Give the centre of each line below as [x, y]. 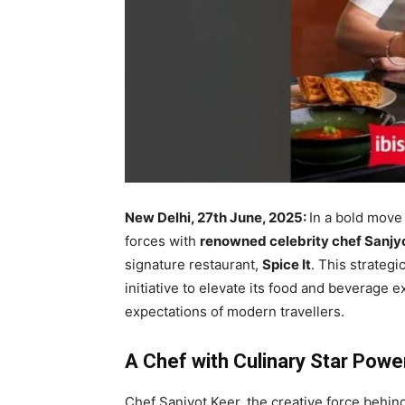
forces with [162, 240]
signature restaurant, [193, 264]
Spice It [287, 264]
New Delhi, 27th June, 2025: [217, 217]
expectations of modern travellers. [235, 311]
